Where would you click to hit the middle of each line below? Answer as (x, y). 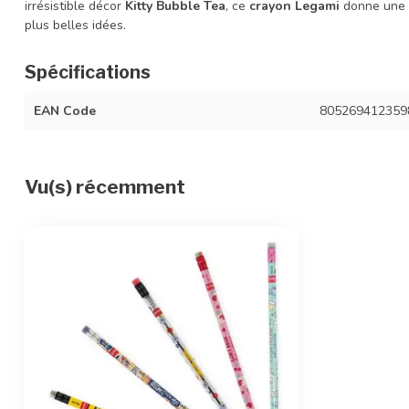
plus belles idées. (75, 25)
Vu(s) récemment (105, 186)
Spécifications (88, 72)
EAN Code (65, 110)
